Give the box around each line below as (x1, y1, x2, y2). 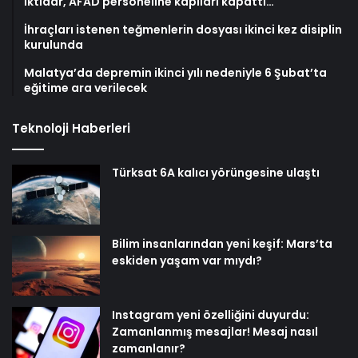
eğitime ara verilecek (24, 79, 147, 96)
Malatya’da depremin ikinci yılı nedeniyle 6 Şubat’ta (24, 64, 327, 81)
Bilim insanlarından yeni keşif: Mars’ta (112, 235, 332, 252)
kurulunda (24, 36, 83, 53)
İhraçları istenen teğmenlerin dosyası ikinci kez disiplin (24, 21, 342, 38)
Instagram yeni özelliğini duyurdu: (112, 306, 309, 323)
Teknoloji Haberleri (12, 119, 130, 137)
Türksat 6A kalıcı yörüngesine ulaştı (112, 164, 320, 181)
